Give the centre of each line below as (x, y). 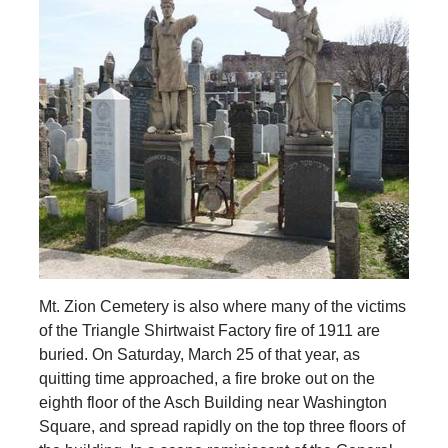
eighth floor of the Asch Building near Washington (212, 402)
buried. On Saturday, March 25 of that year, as (199, 354)
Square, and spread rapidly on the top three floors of (221, 426)
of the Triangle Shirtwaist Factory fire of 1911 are (209, 330)
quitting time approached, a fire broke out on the (206, 378)
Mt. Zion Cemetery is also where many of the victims (222, 306)
